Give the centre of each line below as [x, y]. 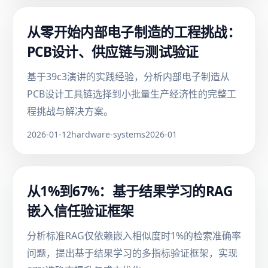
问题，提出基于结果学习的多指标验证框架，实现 [132, 253]
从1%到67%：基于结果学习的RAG [130, 191]
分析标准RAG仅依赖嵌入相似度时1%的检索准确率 [134, 236]
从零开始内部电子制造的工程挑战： [134, 32]
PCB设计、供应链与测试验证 [113, 52]
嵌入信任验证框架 [80, 211]
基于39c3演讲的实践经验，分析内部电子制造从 [128, 77]
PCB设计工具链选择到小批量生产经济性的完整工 [132, 94]
